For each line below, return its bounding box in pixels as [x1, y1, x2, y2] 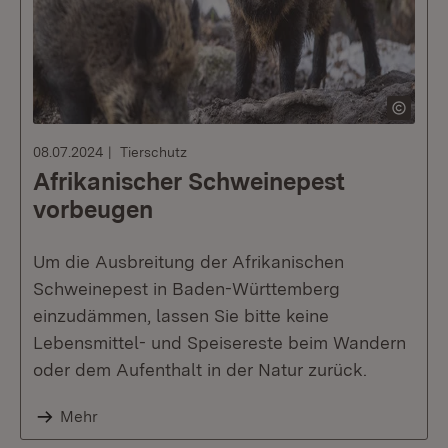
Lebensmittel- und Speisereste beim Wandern [33, 332, 406, 353]
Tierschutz [120, 144, 187, 160]
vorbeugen [33, 195, 153, 224]
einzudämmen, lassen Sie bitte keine [33, 305, 329, 326]
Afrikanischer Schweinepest [33, 167, 345, 196]
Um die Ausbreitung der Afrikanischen [33, 251, 344, 272]
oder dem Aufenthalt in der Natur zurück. [33, 359, 367, 380]
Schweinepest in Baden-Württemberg [33, 278, 340, 299]
